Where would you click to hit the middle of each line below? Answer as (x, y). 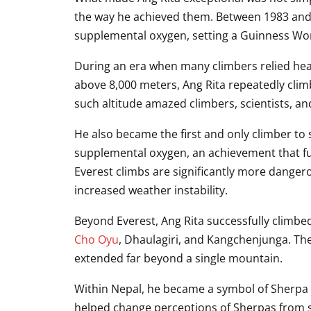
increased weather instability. (151, 190)
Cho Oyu (96, 239)
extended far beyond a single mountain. (178, 258)
